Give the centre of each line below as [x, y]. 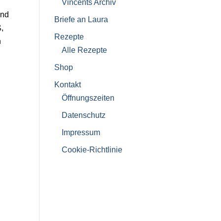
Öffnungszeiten [88, 98]
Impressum [81, 133]
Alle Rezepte [84, 50]
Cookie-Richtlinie [92, 150]
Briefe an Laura [81, 20]
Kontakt [67, 85]
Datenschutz [83, 115]
